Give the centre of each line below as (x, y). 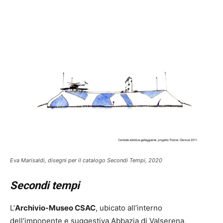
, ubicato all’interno (129, 208)
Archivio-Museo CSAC (55, 208)
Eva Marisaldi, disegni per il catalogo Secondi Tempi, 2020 (86, 161)
